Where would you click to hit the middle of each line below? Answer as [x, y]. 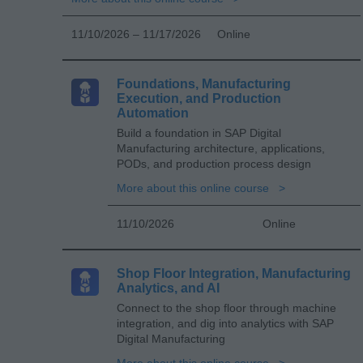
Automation [153, 113]
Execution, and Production [199, 98]
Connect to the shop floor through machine [226, 307]
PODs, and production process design [214, 163]
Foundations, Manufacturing [204, 83]
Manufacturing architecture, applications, [221, 148]
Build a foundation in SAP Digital [199, 132]
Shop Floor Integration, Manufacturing [234, 273]
